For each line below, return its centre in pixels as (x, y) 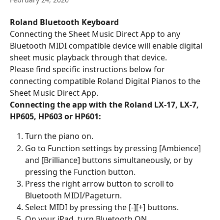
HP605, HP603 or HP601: (55, 117)
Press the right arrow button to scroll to (100, 183)
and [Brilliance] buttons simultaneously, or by (110, 160)
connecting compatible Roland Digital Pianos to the (106, 81)
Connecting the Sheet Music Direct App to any (96, 34)
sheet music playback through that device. (88, 58)
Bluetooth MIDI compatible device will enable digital (107, 46)
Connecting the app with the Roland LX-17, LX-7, (105, 105)
